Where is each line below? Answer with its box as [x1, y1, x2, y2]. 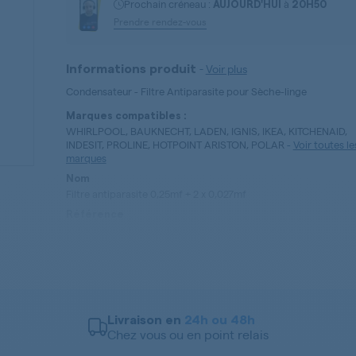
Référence [65, 208, 124, 219]
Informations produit [65, 62, 199, 75]
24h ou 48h [184, 314, 255, 327]
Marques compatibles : [65, 110, 187, 121]
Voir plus [205, 60, 247, 75]
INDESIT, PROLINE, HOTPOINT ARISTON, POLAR [65, 137, 287, 151]
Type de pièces [65, 244, 146, 255]
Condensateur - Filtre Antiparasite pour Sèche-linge [65, 83, 307, 98]
